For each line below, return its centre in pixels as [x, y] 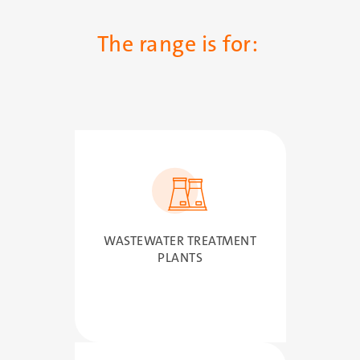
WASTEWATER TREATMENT [180, 240]
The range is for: [180, 45]
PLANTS [180, 257]
